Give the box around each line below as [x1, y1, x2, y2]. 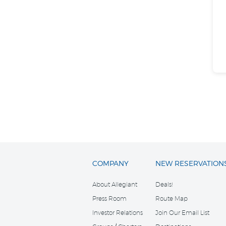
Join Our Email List [155, 209, 210, 217]
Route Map [155, 195, 188, 203]
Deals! [155, 181, 173, 189]
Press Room [92, 195, 127, 203]
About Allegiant [92, 181, 137, 189]
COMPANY [92, 159, 129, 168]
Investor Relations [92, 209, 143, 217]
